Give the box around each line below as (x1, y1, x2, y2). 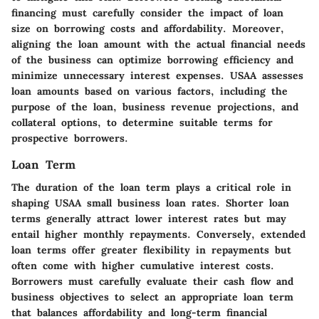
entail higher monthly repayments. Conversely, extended (11, 228, 305, 241)
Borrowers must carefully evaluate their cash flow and (11, 275, 293, 288)
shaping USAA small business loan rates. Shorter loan (11, 197, 289, 210)
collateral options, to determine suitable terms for (11, 116, 273, 130)
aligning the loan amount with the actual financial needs (11, 38, 305, 51)
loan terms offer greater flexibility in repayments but (11, 244, 291, 257)
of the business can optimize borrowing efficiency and (11, 53, 293, 67)
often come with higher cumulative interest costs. (11, 259, 274, 273)
